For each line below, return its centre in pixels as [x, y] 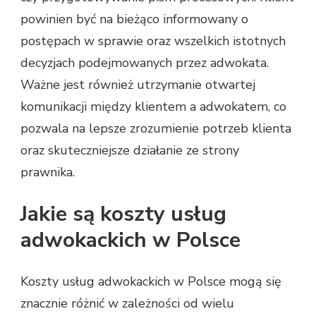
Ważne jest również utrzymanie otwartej [138, 85]
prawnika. [48, 172]
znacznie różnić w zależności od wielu [127, 304]
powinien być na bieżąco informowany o [134, 19]
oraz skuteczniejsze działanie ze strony [130, 151]
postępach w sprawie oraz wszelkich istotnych [153, 41]
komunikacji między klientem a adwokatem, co [153, 107]
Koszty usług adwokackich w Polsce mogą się [151, 282]
